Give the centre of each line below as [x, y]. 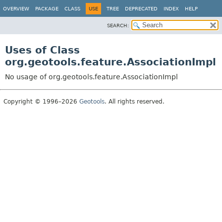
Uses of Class [42, 50]
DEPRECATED [141, 9]
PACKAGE [47, 9]
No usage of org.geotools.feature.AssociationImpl [91, 77]
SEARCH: [118, 26]
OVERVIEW [16, 9]
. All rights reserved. [135, 102]
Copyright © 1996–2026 [41, 102]
